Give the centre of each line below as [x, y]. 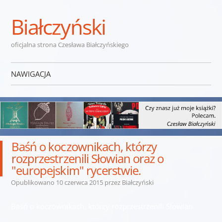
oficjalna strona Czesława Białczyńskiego [70, 45]
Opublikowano [33, 182]
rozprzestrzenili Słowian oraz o [88, 158]
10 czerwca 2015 [79, 182]
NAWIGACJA [30, 74]
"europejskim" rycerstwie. [76, 170]
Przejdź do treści [39, 94]
